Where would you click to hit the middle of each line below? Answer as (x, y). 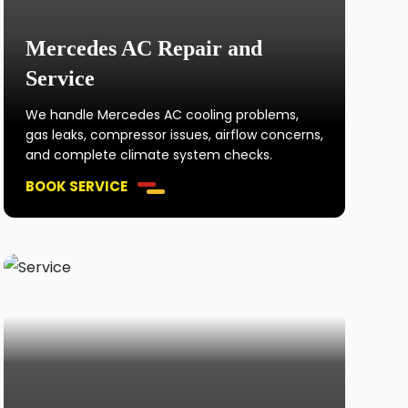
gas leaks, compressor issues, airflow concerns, (174, 135)
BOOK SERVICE (76, 186)
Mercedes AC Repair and (143, 48)
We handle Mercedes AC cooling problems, (162, 115)
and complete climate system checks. (148, 155)
